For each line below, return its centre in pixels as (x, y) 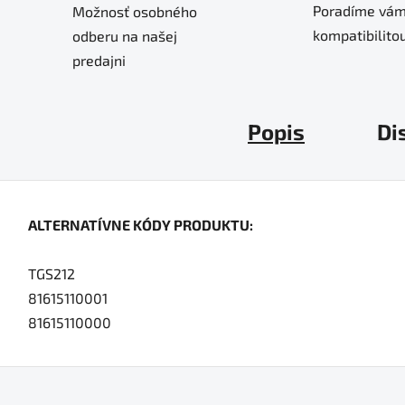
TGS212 (52, 273)
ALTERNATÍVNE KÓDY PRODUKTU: (141, 224)
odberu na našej (125, 35)
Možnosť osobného (135, 11)
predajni (99, 60)
